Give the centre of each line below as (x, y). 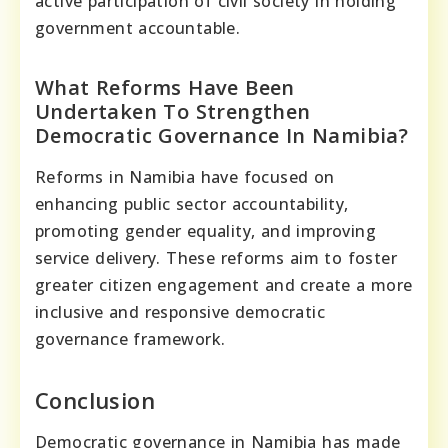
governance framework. (130, 338)
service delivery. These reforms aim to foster (216, 257)
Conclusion (95, 399)
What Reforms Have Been (165, 87)
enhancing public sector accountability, (192, 203)
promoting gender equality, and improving (205, 230)
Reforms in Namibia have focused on (185, 176)
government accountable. (138, 27)
